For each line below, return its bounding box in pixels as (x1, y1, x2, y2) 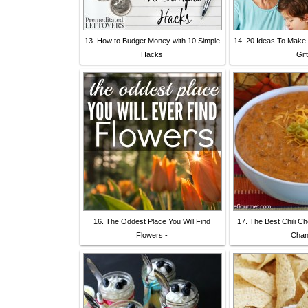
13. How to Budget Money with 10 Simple (84, 36, 220, 45)
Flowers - (136, 230, 168, 239)
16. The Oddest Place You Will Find (93, 217, 210, 225)
